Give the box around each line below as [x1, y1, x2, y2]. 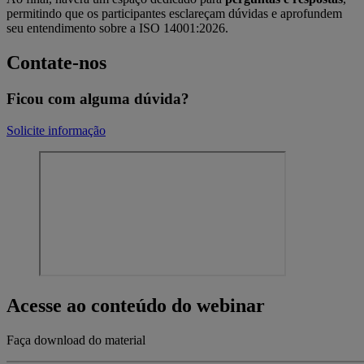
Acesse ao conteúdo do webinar [6, 295, 265, 317]
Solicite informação [6, 123, 106, 137]
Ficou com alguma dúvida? [6, 89, 189, 107]
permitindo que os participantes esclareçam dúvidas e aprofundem [6, 6, 342, 21]
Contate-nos [6, 51, 106, 73]
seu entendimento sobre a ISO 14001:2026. [6, 21, 228, 36]
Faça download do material [6, 333, 145, 348]
